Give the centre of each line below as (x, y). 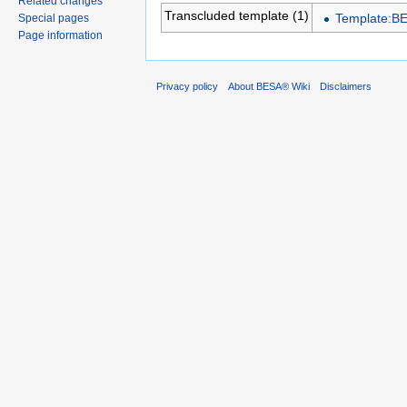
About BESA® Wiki (269, 87)
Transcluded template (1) (236, 15)
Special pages (54, 18)
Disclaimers (346, 87)
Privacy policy (187, 87)
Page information (60, 35)
